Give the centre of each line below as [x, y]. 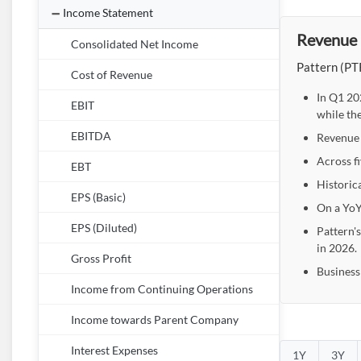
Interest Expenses [114, 351]
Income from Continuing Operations [162, 289]
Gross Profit [101, 259]
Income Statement [108, 12]
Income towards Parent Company [155, 320]
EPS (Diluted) [104, 228]
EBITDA [91, 136]
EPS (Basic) [98, 197]
